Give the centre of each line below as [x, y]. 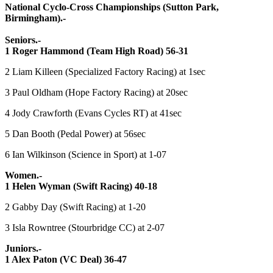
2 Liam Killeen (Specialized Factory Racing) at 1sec [105, 71]
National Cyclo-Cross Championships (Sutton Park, [112, 7]
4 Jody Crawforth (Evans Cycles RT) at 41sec [93, 113]
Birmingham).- [35, 18]
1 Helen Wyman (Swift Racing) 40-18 [81, 186]
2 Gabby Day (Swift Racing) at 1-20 [75, 207]
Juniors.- [23, 248]
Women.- [23, 175]
